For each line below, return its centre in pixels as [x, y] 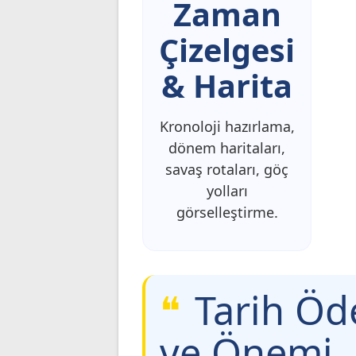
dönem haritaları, [227, 147]
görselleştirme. [227, 212]
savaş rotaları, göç [227, 169]
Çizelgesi [227, 50]
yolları [227, 190]
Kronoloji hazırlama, [227, 126]
